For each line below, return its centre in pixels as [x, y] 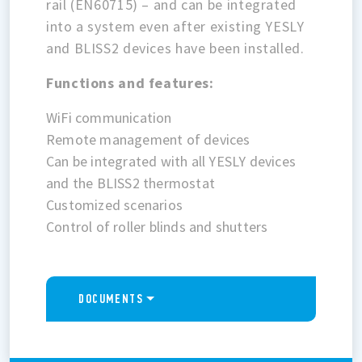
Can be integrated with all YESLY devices [171, 161]
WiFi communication [109, 117]
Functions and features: [130, 82]
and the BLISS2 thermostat [130, 183]
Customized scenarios [114, 204]
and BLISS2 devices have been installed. [175, 48]
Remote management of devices [148, 139]
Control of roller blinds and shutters [157, 226]
